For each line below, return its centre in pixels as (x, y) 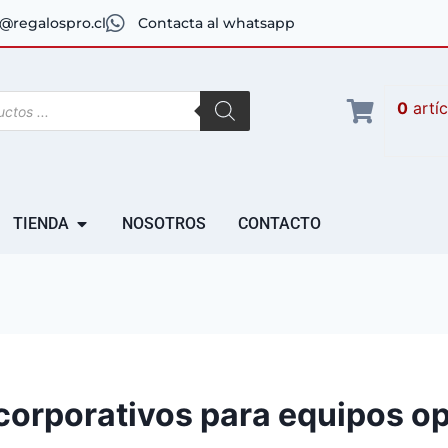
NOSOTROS (164, 223)
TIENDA (41, 223)
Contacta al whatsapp (216, 23)
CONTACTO (280, 223)
